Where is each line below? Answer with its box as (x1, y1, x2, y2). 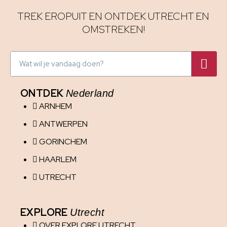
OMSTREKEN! (82, 23, 145, 36)
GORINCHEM (39, 136, 87, 147)
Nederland (65, 88, 114, 99)
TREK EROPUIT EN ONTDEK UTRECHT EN (18, 10, 209, 23)
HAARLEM (39, 154, 77, 165)
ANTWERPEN (39, 119, 88, 130)
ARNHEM (39, 101, 72, 112)
